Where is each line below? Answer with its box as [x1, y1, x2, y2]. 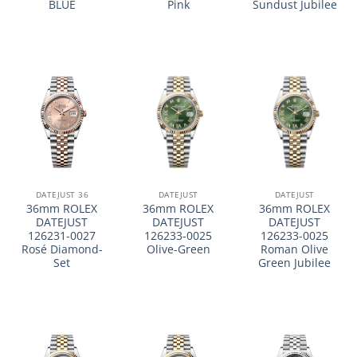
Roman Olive [261, 241, 329, 257]
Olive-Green [146, 241, 210, 257]
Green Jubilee [258, 255, 331, 271]
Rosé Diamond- [21, 241, 103, 257]
